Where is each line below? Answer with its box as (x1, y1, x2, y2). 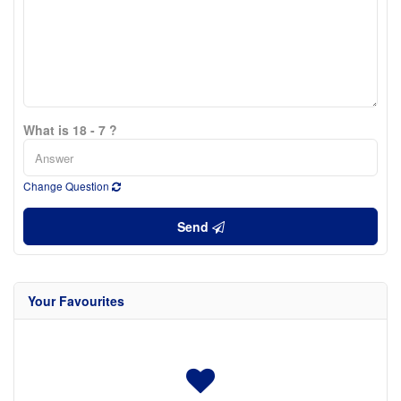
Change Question (23, 178, 112, 193)
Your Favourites (28, 292, 124, 310)
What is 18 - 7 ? (23, 121, 117, 139)
